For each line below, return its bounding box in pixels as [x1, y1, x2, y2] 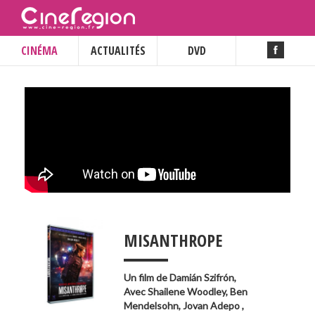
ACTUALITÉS [90, 43, 146, 58]
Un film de [124, 271, 169, 283]
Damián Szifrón [169, 271, 234, 283]
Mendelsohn [124, 300, 179, 311]
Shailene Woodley [148, 285, 226, 297]
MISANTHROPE [124, 229, 222, 252]
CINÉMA [20, 43, 58, 58]
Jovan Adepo [183, 300, 242, 311]
